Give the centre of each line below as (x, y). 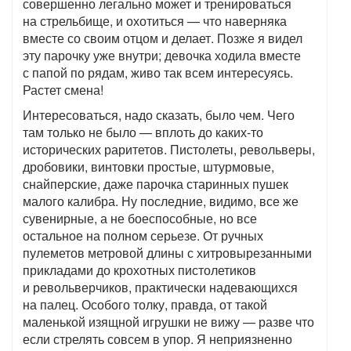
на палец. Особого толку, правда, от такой (145, 305)
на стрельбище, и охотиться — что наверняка (155, 21)
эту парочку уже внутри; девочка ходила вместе (162, 56)
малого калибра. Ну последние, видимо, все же (161, 201)
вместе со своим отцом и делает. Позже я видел (163, 38)
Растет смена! (63, 90)
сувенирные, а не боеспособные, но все (140, 219)
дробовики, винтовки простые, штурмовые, (148, 167)
